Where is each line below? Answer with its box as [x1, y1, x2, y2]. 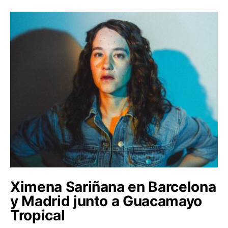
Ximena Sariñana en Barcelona [10, 178, 216, 195]
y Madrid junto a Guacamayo [10, 192, 202, 210]
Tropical [10, 206, 65, 224]
